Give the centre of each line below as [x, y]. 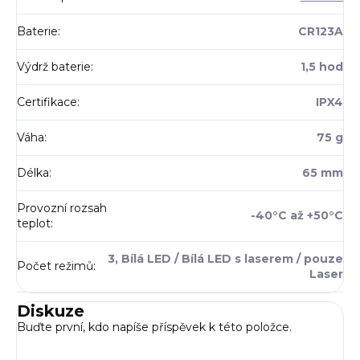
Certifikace [47, 102]
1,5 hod [322, 67]
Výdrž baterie [54, 67]
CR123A [321, 32]
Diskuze [51, 311]
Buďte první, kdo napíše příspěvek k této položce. [154, 327]
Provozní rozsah [62, 209]
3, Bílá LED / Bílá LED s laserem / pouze [225, 259]
